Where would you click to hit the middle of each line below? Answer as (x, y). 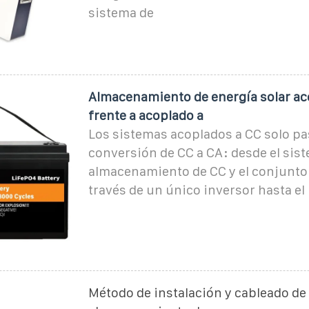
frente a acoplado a (146, 115)
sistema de (121, 12)
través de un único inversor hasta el (196, 190)
